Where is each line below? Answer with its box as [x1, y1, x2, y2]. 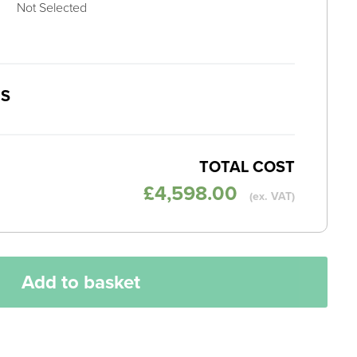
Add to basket [21, 267, 140, 296]
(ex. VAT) [249, 187, 295, 204]
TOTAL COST [198, 154, 295, 178]
